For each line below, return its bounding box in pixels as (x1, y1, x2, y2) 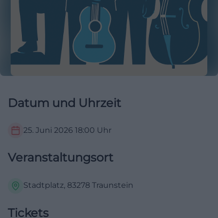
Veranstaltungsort (8, 150, 113, 165)
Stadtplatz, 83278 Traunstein (23, 181, 133, 190)
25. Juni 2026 (23, 126, 73, 135)
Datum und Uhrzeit (8, 96, 121, 110)
